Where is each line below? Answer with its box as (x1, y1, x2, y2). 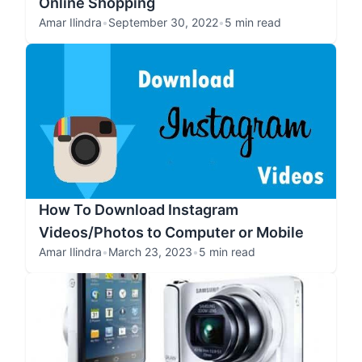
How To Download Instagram (39, 201, 238, 218)
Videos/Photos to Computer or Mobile (39, 224, 304, 241)
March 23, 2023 (108, 245, 192, 259)
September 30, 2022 (108, 15, 218, 29)
